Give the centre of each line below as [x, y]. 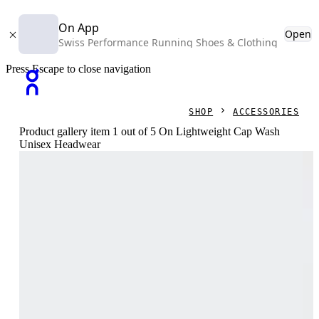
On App [79, 28]
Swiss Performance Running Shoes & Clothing [168, 42]
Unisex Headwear [60, 144]
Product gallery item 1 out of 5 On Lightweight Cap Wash [150, 131]
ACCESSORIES [266, 112]
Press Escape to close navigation [78, 69]
